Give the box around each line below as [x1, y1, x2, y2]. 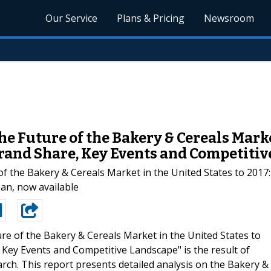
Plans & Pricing [117, 11, 185, 25]
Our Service [45, 11, 98, 25]
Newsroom [204, 11, 255, 25]
